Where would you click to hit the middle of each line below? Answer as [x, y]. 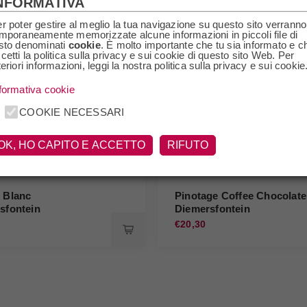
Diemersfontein [212, 209]
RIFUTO [188, 145]
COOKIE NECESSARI [72, 112]
